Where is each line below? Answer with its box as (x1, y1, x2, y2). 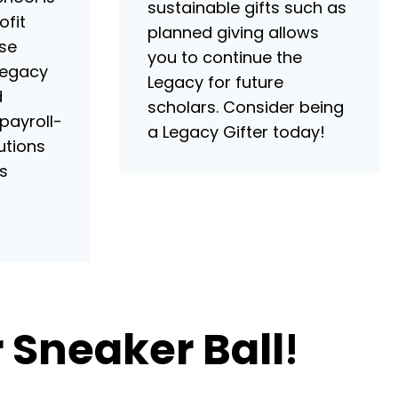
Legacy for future (147, 71, 283, 93)
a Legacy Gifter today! (147, 121, 325, 143)
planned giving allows (147, 21, 319, 44)
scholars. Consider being (147, 96, 344, 118)
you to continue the (147, 46, 302, 68)
